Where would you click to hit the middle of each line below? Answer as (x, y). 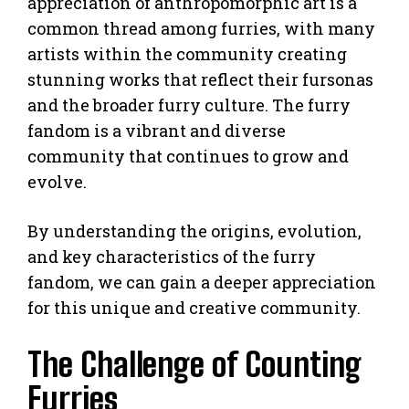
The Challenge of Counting (194, 364)
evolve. (57, 181)
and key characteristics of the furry (172, 256)
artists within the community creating (187, 53)
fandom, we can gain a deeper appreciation (202, 282)
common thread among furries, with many (201, 28)
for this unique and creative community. (194, 307)
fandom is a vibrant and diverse (157, 130)
